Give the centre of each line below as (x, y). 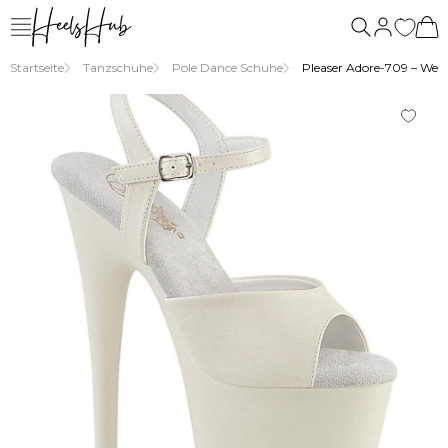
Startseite (37, 67)
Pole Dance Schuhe (227, 67)
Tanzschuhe (118, 67)
